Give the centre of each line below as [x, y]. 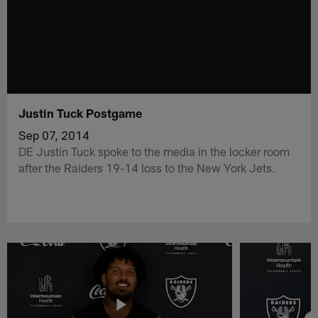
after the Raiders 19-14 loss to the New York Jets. [147, 167]
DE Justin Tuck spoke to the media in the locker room [154, 151]
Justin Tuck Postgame [81, 113]
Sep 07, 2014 [54, 135]
